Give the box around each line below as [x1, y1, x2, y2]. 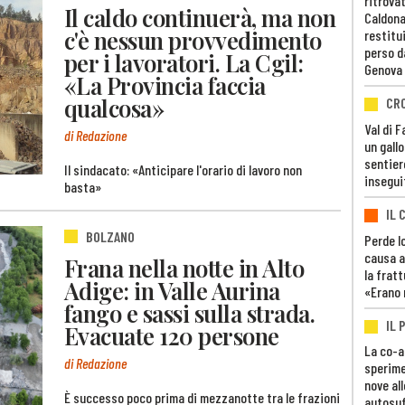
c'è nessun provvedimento [64, 24, 322, 55]
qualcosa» [64, 91, 165, 123]
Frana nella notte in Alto [64, 251, 305, 283]
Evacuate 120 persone [64, 319, 279, 351]
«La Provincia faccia [64, 69, 266, 100]
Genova [364, 61, 402, 79]
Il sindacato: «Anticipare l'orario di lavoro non [64, 161, 302, 179]
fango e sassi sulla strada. [64, 297, 316, 328]
